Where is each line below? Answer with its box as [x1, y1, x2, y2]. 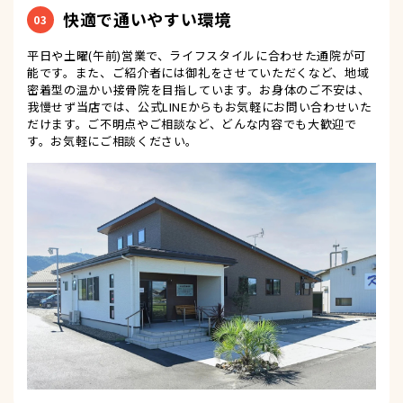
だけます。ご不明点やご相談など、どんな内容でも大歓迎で [27, 114, 357, 132]
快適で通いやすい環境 [63, 7, 231, 31]
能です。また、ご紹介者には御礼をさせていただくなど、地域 [27, 63, 370, 81]
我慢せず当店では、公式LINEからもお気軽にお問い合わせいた [27, 97, 372, 115]
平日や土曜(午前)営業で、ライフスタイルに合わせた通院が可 [27, 46, 366, 64]
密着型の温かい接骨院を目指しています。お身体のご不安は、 [27, 80, 371, 98]
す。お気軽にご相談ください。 [27, 131, 199, 149]
